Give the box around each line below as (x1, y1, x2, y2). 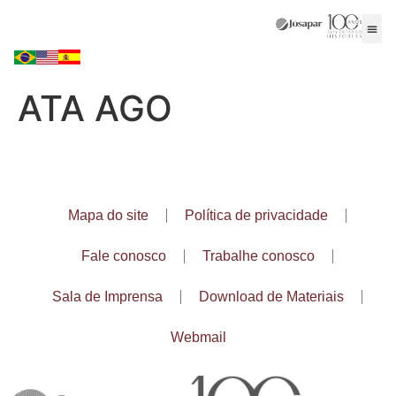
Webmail (170, 330, 226, 346)
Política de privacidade (184, 208, 328, 224)
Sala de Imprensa (51, 289, 163, 305)
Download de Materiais (198, 289, 344, 305)
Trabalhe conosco (202, 248, 315, 264)
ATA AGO (18, 87, 172, 131)
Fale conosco (80, 248, 166, 264)
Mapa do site (67, 208, 148, 224)
